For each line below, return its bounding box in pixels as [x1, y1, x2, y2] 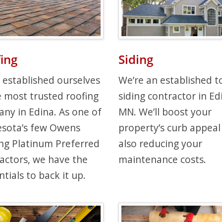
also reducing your [118, 136, 202, 150]
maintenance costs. [118, 152, 206, 166]
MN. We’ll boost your [118, 105, 212, 118]
